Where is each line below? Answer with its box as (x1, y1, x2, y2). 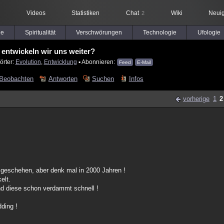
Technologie (142, 29, 176, 36)
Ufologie (197, 29, 220, 36)
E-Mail (136, 59, 151, 65)
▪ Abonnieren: (76, 58, 116, 65)
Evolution (15, 58, 41, 65)
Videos (26, 9, 45, 16)
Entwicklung (43, 58, 77, 65)
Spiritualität (24, 29, 55, 36)
